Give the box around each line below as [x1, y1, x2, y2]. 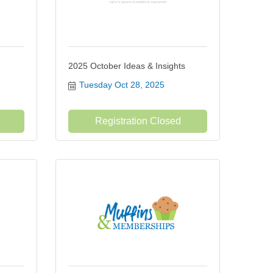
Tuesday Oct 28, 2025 [79, 80, 165, 90]
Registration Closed [94, 116, 181, 126]
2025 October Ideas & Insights [68, 61, 185, 71]
